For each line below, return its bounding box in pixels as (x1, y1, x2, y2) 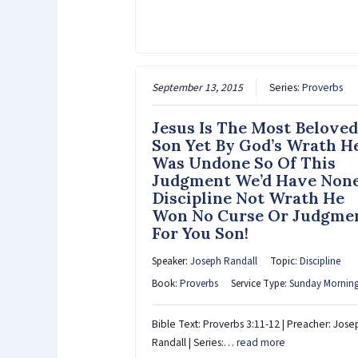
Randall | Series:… (151, 334, 237, 350)
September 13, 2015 (151, 79, 243, 95)
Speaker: (151, 253, 190, 268)
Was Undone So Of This (151, 152, 336, 173)
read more (236, 334, 285, 350)
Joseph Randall (189, 253, 257, 268)
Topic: (269, 253, 300, 268)
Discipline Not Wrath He (151, 187, 344, 208)
